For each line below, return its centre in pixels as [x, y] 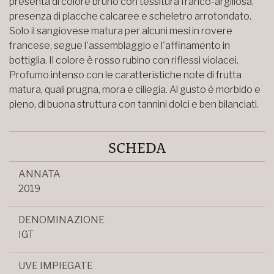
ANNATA [39, 174]
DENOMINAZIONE [61, 220]
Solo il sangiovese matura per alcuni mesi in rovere [121, 31]
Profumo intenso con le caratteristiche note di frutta [125, 75]
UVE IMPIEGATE [56, 266]
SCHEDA [137, 146]
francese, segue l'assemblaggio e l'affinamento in [120, 46]
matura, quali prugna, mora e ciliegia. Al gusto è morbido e [135, 90]
